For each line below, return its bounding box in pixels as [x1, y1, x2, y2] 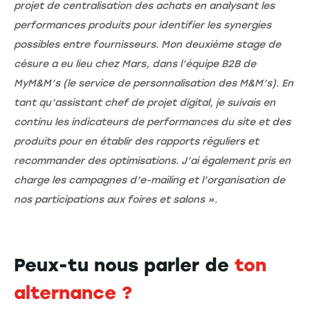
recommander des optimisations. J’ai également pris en [14, 154, 291, 167]
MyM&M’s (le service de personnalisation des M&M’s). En [14, 77, 293, 89]
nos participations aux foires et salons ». [14, 193, 217, 206]
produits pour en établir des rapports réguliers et [14, 135, 259, 147]
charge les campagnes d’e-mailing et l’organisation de [14, 174, 285, 186]
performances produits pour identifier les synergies [14, 19, 271, 31]
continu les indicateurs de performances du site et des [14, 116, 291, 128]
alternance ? [14, 281, 132, 304]
